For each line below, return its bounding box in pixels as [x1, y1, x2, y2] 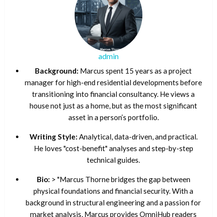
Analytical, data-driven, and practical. [77, 132, 198, 141]
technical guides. [87, 155, 140, 165]
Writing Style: [29, 132, 77, 141]
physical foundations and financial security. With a [33, 186, 193, 196]
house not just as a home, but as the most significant [30, 101, 197, 110]
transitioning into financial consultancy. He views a [32, 90, 195, 99]
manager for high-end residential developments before [25, 78, 202, 87]
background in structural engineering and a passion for [26, 198, 201, 207]
